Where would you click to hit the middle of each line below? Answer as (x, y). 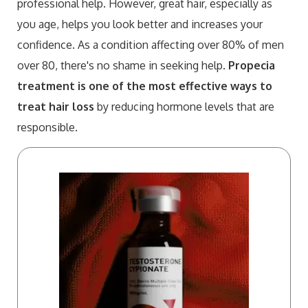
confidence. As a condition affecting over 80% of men (151, 44)
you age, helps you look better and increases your (140, 24)
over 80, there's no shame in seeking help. (123, 65)
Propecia (252, 65)
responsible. (47, 127)
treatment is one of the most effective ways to (145, 86)
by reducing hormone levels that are (184, 106)
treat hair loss (56, 106)
